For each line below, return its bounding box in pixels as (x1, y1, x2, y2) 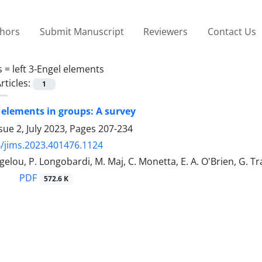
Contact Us (207, 25, 256, 38)
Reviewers (143, 25, 188, 38)
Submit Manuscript (39, 25, 124, 38)
